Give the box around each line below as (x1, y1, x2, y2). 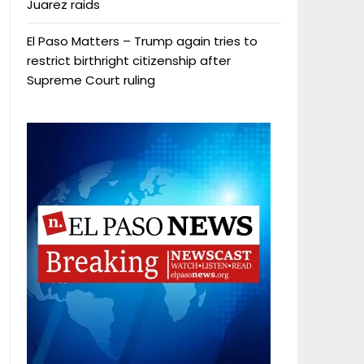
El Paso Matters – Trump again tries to (26, 32, 258, 50)
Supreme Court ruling (26, 71, 155, 89)
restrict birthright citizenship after (26, 51, 231, 69)
